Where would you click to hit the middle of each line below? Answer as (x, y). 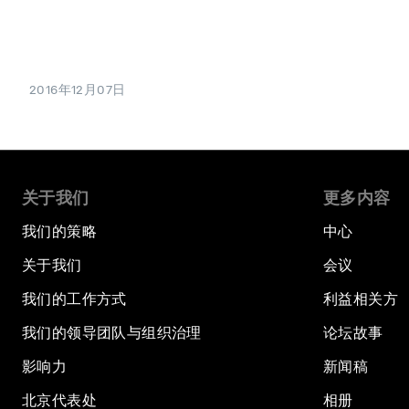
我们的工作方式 (74, 299)
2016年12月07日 (78, 90)
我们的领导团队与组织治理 (112, 333)
